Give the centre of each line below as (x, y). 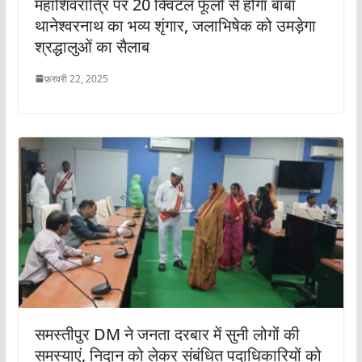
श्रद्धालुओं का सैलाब (94, 46)
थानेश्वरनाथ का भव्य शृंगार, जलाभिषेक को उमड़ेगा (175, 25)
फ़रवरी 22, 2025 (76, 78)
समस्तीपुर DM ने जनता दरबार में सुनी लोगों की (167, 335)
